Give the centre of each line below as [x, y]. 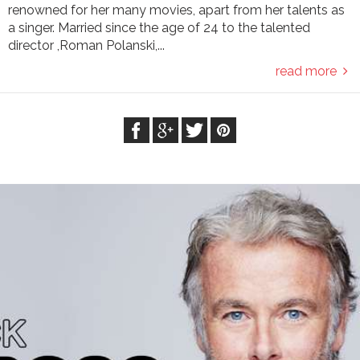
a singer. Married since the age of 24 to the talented [159, 27]
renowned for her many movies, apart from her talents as [176, 10]
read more [309, 71]
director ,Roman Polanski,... [86, 45]
